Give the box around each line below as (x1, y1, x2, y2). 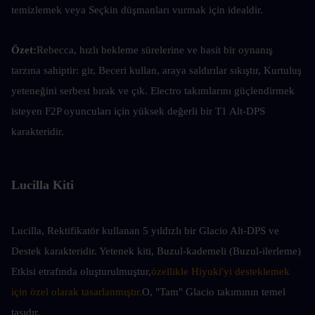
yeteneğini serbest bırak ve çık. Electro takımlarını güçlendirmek (11, 85, 295, 96)
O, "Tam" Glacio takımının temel (142, 286, 285, 297)
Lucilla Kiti (11, 178, 74, 192)
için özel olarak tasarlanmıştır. (11, 286, 142, 297)
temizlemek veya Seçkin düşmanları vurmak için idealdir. (11, 4, 263, 15)
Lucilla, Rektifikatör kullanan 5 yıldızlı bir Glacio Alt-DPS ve (11, 225, 279, 236)
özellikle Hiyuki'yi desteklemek (151, 266, 290, 277)
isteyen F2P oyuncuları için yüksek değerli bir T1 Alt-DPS (11, 105, 265, 117)
